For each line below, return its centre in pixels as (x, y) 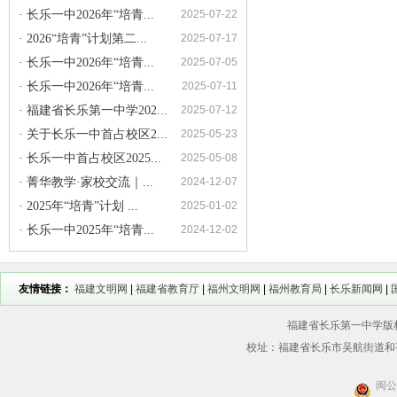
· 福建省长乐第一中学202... (93, 110)
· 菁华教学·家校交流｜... (86, 182)
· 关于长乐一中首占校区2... (93, 134)
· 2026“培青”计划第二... (83, 39)
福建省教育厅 (167, 289)
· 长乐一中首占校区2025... (90, 158)
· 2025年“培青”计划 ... (78, 206)
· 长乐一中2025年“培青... (86, 230)
